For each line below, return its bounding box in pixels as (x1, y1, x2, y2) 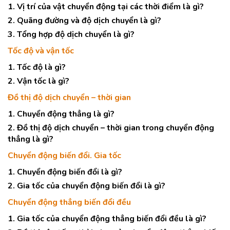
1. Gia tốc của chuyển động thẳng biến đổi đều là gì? (8, 213, 206, 224)
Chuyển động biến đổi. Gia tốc (8, 150, 121, 161)
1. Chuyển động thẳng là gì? (8, 108, 114, 120)
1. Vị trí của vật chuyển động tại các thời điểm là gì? (8, 1, 204, 12)
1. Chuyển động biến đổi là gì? (8, 166, 122, 178)
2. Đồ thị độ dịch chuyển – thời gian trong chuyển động (8, 122, 214, 133)
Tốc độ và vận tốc (8, 45, 74, 56)
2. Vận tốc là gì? (8, 75, 69, 87)
